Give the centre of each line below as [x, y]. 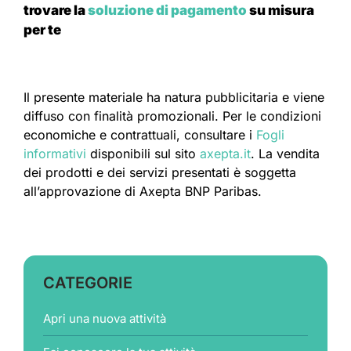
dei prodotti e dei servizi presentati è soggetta [160, 173]
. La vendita [285, 154]
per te [42, 30]
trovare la [56, 11]
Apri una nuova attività [105, 319]
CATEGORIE [88, 283]
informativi [55, 154]
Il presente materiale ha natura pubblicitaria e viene [174, 98]
